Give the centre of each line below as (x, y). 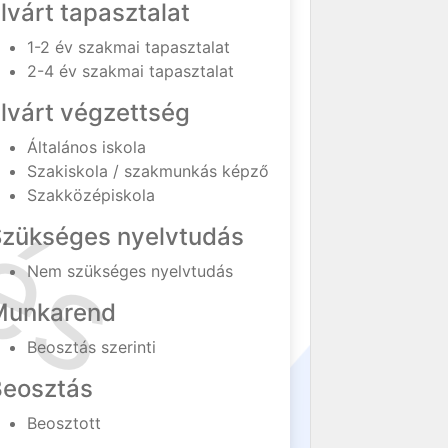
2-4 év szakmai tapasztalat (131, 71)
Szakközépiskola (91, 195)
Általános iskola (87, 147)
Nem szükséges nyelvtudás (130, 271)
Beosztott (64, 423)
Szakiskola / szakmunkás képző (148, 171)
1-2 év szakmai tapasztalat (129, 47)
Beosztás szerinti (92, 347)
